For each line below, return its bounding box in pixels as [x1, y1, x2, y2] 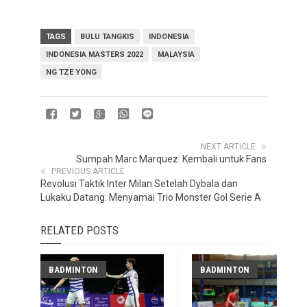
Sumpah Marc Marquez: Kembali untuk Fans [76, 153, 267, 164]
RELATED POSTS [40, 223, 119, 237]
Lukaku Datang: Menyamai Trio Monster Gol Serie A [40, 192, 261, 203]
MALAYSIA [158, 50, 195, 59]
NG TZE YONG [46, 68, 97, 77]
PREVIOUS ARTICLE [51, 167, 125, 176]
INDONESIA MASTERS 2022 [46, 50, 143, 59]
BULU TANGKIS [80, 32, 134, 41]
